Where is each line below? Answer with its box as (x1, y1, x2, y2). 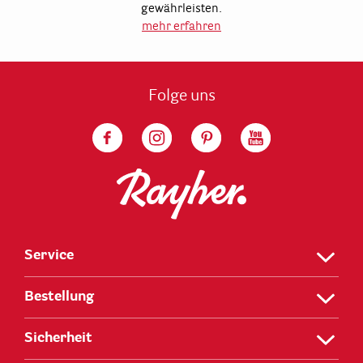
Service (24, 248, 74, 263)
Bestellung (24, 289, 94, 304)
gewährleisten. (141, 2, 222, 15)
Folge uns (147, 88, 216, 105)
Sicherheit (24, 331, 92, 345)
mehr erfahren (142, 20, 221, 32)
